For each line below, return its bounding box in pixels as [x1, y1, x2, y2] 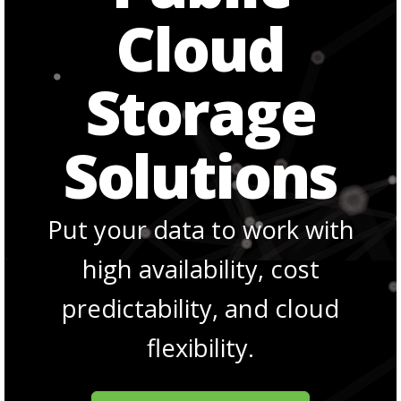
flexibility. [147, 331, 254, 364]
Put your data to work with [47, 213, 354, 246]
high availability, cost [81, 252, 320, 286]
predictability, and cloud [62, 292, 339, 325]
